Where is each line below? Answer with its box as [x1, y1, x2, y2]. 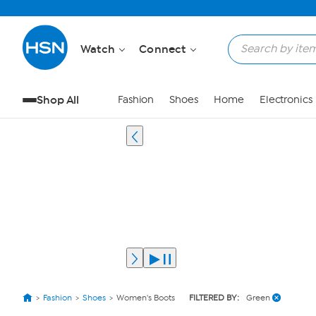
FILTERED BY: [189, 293, 239, 303]
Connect [139, 42, 189, 56]
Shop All [37, 93, 80, 107]
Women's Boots [116, 293, 175, 303]
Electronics [259, 94, 312, 106]
